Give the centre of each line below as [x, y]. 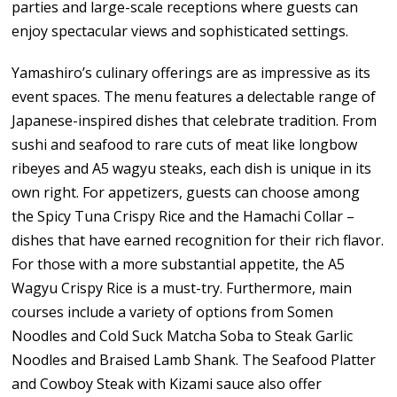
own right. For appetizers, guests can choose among [186, 192]
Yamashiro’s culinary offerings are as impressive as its [191, 72]
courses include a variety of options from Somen [173, 311]
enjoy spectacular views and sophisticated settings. [180, 31]
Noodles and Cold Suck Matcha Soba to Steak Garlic [183, 335]
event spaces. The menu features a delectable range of [194, 96]
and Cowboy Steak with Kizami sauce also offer [167, 383]
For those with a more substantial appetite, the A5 [179, 264]
